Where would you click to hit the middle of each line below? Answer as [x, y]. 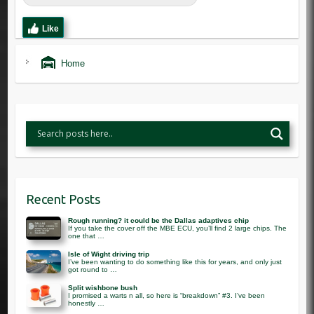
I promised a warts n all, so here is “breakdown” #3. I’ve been [166, 295]
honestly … [86, 303]
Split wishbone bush [102, 287]
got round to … [92, 269]
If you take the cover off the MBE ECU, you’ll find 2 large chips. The [177, 228]
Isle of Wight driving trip [108, 254]
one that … [86, 235]
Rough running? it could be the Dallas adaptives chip [158, 220]
